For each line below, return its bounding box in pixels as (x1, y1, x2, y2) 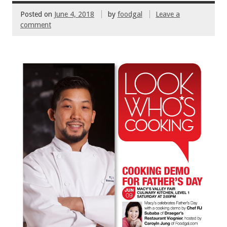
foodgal (117, 10, 142, 18)
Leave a (156, 10, 180, 18)
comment (20, 20, 51, 29)
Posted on (20, 10, 54, 18)
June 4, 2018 (54, 10, 94, 18)
